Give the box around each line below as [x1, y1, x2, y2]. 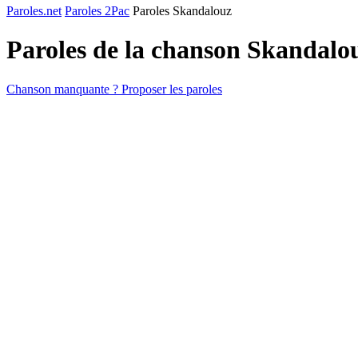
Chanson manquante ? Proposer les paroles [6, 82, 222, 96]
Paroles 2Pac [65, 4, 129, 18]
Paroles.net [6, 4, 62, 18]
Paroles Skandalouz [133, 4, 232, 18]
